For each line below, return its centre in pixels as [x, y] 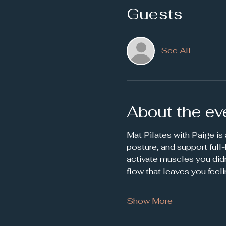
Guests [154, 14]
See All [176, 50]
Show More [149, 201]
